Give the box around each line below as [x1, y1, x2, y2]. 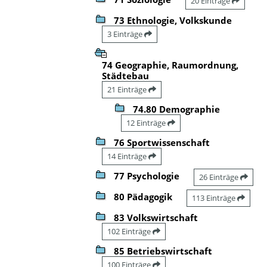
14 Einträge [107, 150, 148, 162]
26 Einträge [199, 171, 240, 182]
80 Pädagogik [114, 190, 172, 203]
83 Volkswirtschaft [114, 211, 198, 223]
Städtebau [102, 69, 149, 82]
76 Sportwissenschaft [114, 136, 210, 148]
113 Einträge [192, 192, 237, 203]
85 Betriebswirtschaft [114, 244, 212, 257]
